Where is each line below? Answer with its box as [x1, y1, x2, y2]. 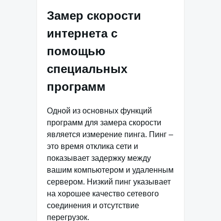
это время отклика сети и [47, 142, 138, 151]
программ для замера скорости [47, 118, 161, 127]
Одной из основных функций [47, 107, 152, 115]
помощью [47, 44, 106, 58]
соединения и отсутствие [47, 201, 139, 210]
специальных [47, 62, 127, 75]
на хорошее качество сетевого [47, 189, 159, 198]
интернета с [47, 26, 117, 40]
